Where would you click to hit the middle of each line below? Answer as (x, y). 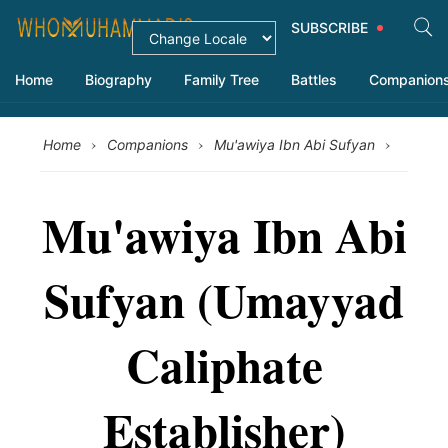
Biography (118, 79)
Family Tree (221, 79)
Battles (314, 79)
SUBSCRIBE (331, 27)
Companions (147, 144)
